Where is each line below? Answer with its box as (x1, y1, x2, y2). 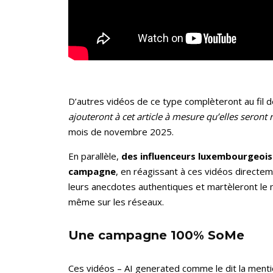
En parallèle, (68, 149, 121, 162)
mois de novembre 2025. (68, 125, 174, 138)
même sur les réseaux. (68, 195, 164, 208)
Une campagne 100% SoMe (68, 227, 244, 243)
